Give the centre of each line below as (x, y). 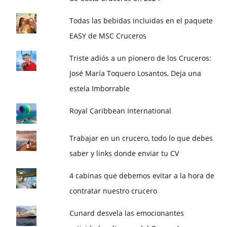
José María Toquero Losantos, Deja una (136, 73)
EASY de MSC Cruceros (108, 35)
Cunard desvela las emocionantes (127, 213)
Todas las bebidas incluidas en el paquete (141, 20)
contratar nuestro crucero (113, 191)
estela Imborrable (100, 88)
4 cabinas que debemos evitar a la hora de (142, 175)
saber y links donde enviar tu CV (124, 153)
